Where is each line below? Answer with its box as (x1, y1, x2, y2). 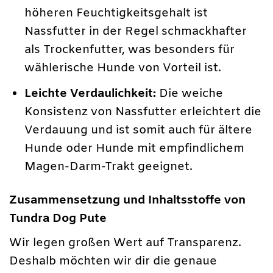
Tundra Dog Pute (9, 211, 107, 227)
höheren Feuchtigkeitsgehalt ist (24, 5, 208, 22)
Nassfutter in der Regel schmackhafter (24, 24, 247, 40)
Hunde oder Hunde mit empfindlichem (24, 140, 245, 157)
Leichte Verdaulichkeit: (24, 85, 157, 102)
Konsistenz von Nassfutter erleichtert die (24, 104, 262, 120)
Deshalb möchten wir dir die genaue (9, 253, 217, 269)
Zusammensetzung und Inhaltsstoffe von (9, 193, 246, 208)
